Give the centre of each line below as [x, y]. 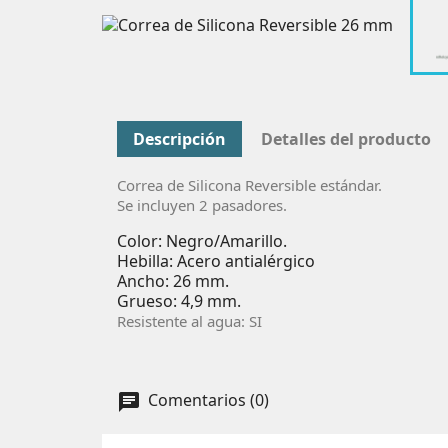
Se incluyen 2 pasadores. [202, 204]
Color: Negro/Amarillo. [202, 240]
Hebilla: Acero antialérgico [218, 260]
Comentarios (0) [206, 400]
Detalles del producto [346, 138]
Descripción [179, 138]
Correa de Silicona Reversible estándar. [249, 184]
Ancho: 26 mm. [173, 280]
